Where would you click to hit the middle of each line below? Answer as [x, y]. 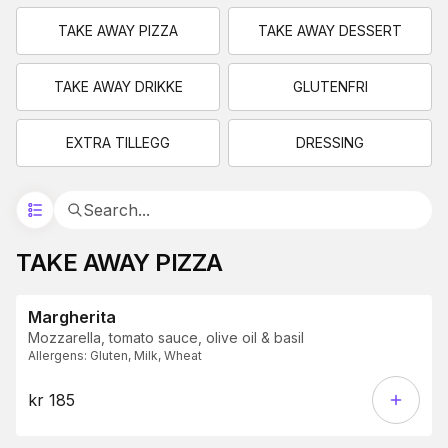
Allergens [56, 356]
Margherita [72, 317]
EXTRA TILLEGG [118, 143]
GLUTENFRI [330, 87]
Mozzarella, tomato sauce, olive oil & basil [166, 338]
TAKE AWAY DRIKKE [118, 87]
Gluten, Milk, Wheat [146, 356]
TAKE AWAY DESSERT [330, 31]
